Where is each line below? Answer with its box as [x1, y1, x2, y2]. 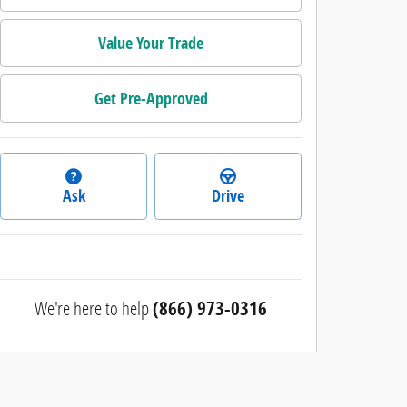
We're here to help [35, 295, 149, 322]
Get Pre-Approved [94, 87, 208, 111]
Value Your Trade [98, 31, 203, 55]
